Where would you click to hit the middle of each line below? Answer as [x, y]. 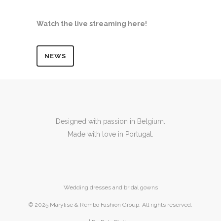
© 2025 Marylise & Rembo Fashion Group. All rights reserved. [110, 205]
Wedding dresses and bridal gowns [110, 187]
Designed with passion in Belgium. [110, 121]
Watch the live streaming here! [92, 24]
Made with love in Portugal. [110, 134]
